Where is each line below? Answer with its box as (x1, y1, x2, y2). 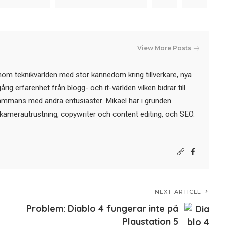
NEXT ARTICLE (155, 188, 202, 195)
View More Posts (137, 44, 192, 52)
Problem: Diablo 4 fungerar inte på (26, 202, 179, 214)
